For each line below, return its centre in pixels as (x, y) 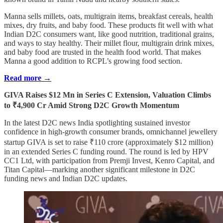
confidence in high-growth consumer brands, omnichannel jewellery (111, 132)
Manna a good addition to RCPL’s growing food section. (93, 61)
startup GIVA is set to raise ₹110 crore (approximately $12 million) (109, 142)
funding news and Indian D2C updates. (66, 179)
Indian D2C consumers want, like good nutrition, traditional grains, (109, 34)
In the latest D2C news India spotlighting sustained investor (97, 123)
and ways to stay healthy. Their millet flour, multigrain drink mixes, (109, 43)
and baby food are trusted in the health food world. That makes (103, 52)
